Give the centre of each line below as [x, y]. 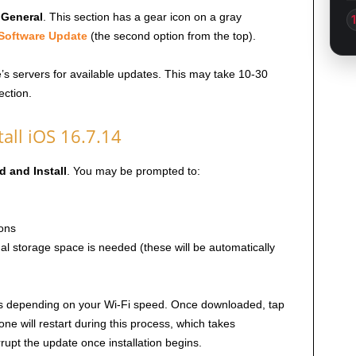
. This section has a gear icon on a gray [142, 17]
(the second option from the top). [171, 36]
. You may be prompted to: [133, 171]
